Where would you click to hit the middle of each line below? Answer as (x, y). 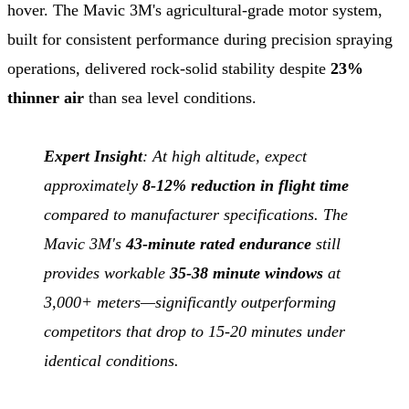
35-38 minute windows (246, 273)
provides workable (107, 273)
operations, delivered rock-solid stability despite (169, 68)
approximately (93, 185)
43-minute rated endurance (219, 243)
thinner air (46, 97)
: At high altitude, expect (225, 156)
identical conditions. (111, 360)
